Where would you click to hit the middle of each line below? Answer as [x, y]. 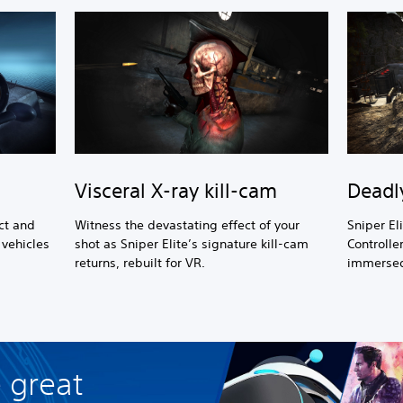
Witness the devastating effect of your [188, 225]
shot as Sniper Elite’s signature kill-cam [192, 244]
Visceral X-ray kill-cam [176, 191]
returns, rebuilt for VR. [140, 263]
